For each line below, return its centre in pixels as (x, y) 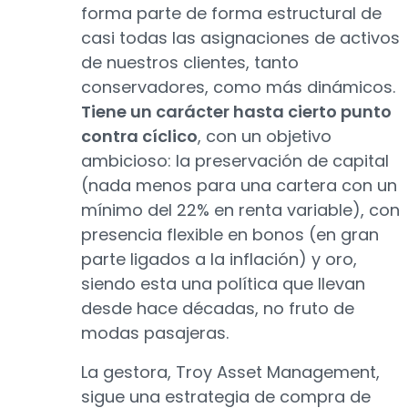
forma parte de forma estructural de (231, 13)
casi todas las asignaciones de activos (240, 38)
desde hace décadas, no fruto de (218, 308)
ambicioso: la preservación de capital (235, 161)
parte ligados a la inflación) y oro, (219, 259)
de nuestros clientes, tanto (190, 62)
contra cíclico (139, 136)
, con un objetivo (265, 136)
